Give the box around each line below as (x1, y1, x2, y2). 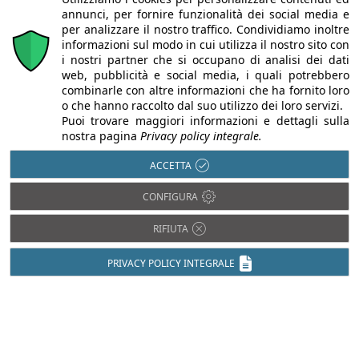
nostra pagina (62, 128, 137, 143)
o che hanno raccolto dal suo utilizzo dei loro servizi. (62, 98, 343, 113)
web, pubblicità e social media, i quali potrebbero (62, 67, 349, 83)
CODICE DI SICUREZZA (109, 249, 250, 262)
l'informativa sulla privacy (194, 148, 301, 159)
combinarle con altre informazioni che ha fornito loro (62, 83, 349, 98)
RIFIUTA (152, 221, 188, 236)
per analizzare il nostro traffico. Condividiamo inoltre (62, 22, 349, 37)
